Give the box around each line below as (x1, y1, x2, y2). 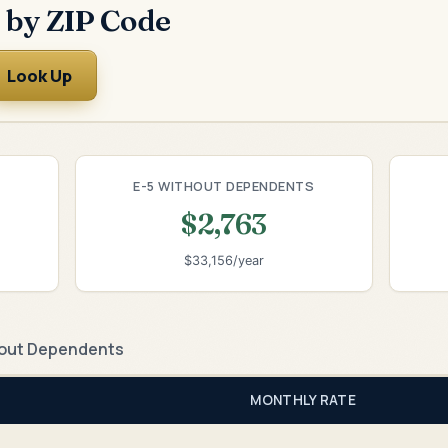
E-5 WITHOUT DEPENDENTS (133, 176, 315, 195)
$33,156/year (183, 253, 264, 269)
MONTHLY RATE (250, 390, 356, 409)
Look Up (7, 63, 72, 87)
